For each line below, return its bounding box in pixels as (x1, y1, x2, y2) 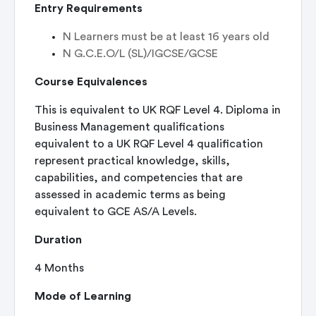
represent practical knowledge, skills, (35, 155, 230, 166)
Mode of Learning (35, 291, 131, 302)
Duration (35, 234, 82, 245)
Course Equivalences (35, 76, 147, 87)
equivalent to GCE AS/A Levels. (35, 206, 197, 217)
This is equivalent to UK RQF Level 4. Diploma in (35, 104, 281, 116)
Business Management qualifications (35, 121, 224, 133)
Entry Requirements (35, 3, 142, 14)
